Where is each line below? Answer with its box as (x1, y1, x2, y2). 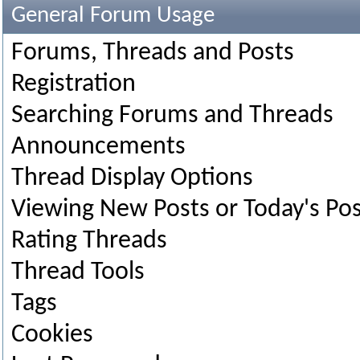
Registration (11, 72, 136, 97)
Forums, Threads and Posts (11, 40, 294, 66)
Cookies (11, 322, 93, 348)
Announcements (11, 134, 186, 160)
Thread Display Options (11, 166, 253, 191)
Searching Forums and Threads (11, 103, 333, 129)
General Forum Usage (11, 4, 215, 27)
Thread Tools (11, 260, 145, 285)
